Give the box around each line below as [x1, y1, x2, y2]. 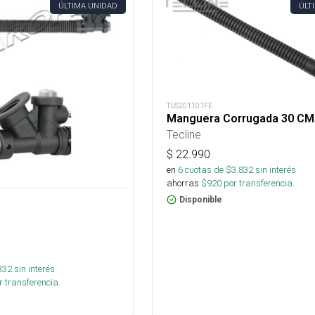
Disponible [179, 195, 222, 205]
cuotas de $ [182, 164, 231, 176]
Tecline [166, 127, 201, 142]
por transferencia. [221, 177, 295, 190]
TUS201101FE [166, 101, 212, 111]
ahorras [166, 177, 199, 190]
